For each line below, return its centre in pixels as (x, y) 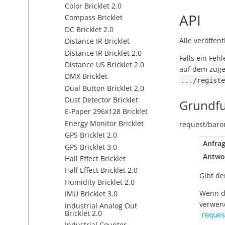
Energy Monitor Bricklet (104, 123)
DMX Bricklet (86, 76)
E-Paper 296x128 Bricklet (106, 111)
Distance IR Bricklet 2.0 (103, 53)
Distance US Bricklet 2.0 (104, 64)
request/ (194, 124)
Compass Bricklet (94, 18)
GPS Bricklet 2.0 (91, 135)
